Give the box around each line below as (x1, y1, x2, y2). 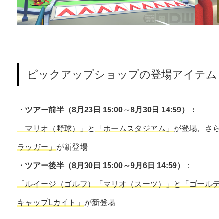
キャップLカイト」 (17, 198, 84, 207)
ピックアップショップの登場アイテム (27, 68, 218, 81)
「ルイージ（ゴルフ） (17, 180, 95, 189)
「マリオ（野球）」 (17, 124, 88, 133)
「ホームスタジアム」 (95, 124, 174, 133)
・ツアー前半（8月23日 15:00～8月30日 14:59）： (17, 106, 197, 114)
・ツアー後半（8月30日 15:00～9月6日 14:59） (17, 161, 185, 170)
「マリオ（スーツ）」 (95, 180, 174, 189)
